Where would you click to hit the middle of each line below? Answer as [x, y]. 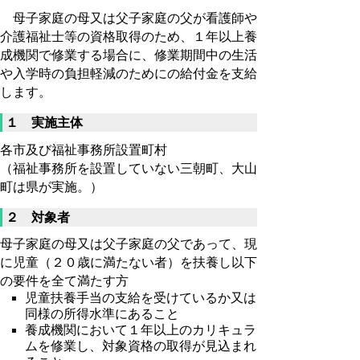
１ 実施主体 [44, 122]
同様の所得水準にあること [102, 313]
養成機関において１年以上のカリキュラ [141, 329]
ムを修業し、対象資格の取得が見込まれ [141, 346]
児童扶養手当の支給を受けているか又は [141, 297]
